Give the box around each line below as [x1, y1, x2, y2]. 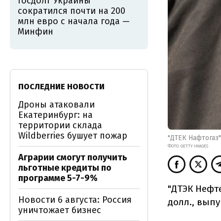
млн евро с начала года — [18, 16, 130, 27]
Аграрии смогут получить [18, 152, 127, 163]
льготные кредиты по [18, 162, 111, 173]
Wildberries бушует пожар [18, 130, 127, 141]
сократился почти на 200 [18, 5, 125, 16]
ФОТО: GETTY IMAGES [168, 143, 208, 148]
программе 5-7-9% [18, 173, 98, 184]
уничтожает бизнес [18, 205, 101, 216]
